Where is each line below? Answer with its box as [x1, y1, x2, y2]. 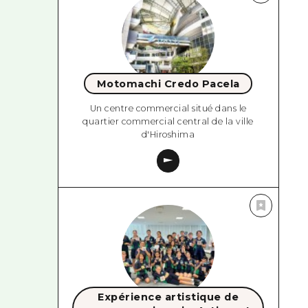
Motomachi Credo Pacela [96, 77, 240, 90]
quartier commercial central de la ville [82, 115, 254, 126]
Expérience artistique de [98, 290, 239, 303]
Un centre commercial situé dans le [89, 102, 247, 113]
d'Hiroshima [141, 129, 195, 140]
